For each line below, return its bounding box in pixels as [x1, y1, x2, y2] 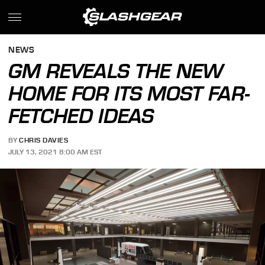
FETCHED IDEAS [8, 104, 154, 128]
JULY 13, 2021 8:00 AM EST [8, 147, 102, 156]
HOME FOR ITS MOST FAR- [8, 82, 250, 105]
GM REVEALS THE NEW [8, 59, 224, 83]
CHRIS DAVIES [19, 136, 69, 145]
